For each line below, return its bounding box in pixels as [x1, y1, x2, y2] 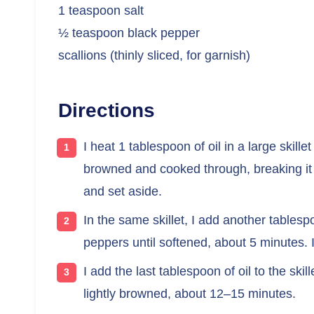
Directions [58, 99, 155, 121]
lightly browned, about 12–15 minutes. [83, 286, 296, 301]
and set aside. [83, 184, 162, 198]
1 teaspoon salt [58, 3, 144, 18]
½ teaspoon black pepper [58, 25, 200, 40]
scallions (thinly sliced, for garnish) [58, 48, 250, 62]
